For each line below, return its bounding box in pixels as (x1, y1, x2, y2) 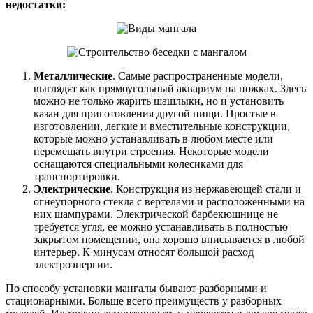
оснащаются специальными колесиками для (34, 158, 243, 170)
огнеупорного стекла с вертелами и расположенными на (34, 196, 305, 208)
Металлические (34, 70, 112, 82)
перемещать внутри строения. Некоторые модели (34, 145, 269, 158)
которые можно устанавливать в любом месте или (34, 133, 273, 145)
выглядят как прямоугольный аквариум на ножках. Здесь (34, 82, 306, 95)
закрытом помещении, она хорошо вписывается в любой (34, 233, 305, 246)
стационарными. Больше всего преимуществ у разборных (6, 295, 282, 307)
